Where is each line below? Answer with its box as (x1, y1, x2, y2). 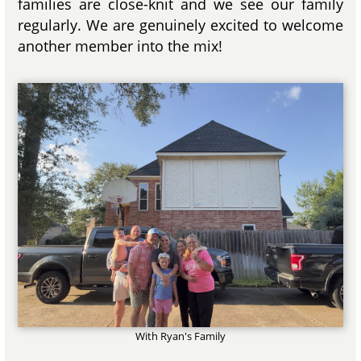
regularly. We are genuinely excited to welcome (18, 15, 343, 35)
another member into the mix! (18, 35, 223, 56)
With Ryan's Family (135, 329, 226, 344)
